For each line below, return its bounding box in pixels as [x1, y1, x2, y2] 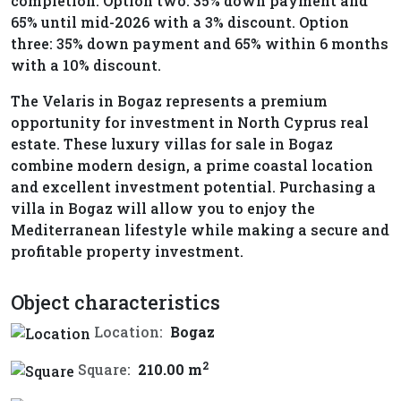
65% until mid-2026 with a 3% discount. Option [11, 13, 349, 32]
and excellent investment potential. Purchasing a [11, 177, 376, 197]
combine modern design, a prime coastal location [11, 156, 373, 175]
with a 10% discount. [11, 55, 161, 75]
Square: [78, 360, 131, 380]
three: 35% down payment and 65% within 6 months [11, 34, 388, 54]
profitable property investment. [11, 242, 243, 261]
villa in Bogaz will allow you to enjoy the [11, 199, 315, 218]
